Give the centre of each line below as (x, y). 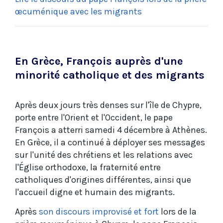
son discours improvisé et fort (99, 211)
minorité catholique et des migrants (110, 75)
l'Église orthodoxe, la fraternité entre (88, 167)
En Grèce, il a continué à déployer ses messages (110, 142)
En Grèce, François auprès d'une (99, 61)
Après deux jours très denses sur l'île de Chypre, (108, 105)
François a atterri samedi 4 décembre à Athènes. (111, 130)
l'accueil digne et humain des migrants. (95, 192)
